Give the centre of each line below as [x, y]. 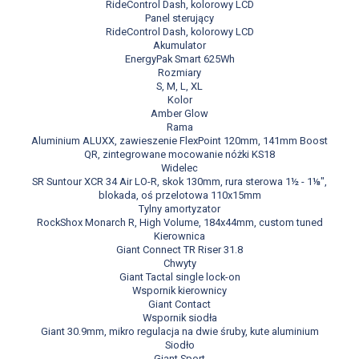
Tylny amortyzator [179, 209]
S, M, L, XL [179, 87]
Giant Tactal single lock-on [179, 277]
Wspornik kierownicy [179, 291]
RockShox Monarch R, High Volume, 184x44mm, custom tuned [179, 223]
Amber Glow [179, 114]
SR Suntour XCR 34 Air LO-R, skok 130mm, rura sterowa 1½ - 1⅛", [179, 182]
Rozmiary [179, 73]
